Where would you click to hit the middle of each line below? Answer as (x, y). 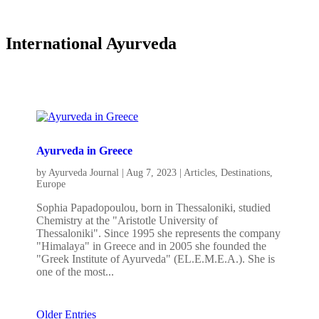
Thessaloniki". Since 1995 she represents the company (159, 233)
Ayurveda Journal (84, 172)
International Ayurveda (91, 43)
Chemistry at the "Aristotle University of (127, 220)
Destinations (246, 172)
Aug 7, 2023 (152, 172)
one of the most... (75, 271)
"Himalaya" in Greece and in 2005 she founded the (152, 246)
